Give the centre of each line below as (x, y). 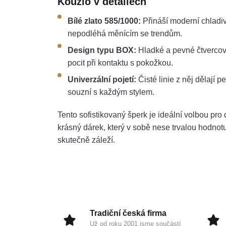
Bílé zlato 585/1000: (104, 21)
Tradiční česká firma (128, 213)
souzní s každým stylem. (111, 92)
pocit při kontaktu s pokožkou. (120, 63)
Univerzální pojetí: (102, 79)
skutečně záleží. (86, 140)
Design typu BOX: (102, 50)
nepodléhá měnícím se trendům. (125, 34)
